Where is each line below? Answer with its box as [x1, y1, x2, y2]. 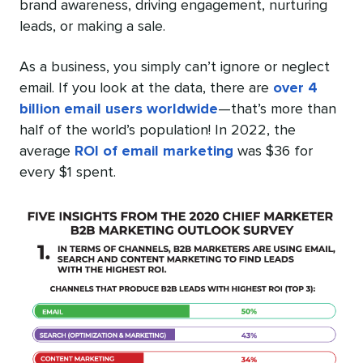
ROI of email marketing [75, 144, 233, 160]
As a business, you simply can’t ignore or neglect [19, 60, 330, 75]
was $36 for [233, 144, 313, 160]
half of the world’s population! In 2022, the [19, 123, 296, 139]
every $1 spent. [19, 165, 116, 181]
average [19, 144, 75, 160]
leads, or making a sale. [19, 19, 165, 35]
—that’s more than [218, 102, 336, 117]
